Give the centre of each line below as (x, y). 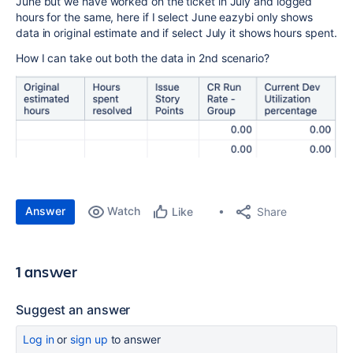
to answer (134, 340)
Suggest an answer (73, 310)
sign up (89, 340)
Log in (39, 340)
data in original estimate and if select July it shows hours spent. (176, 33)
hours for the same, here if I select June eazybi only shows (165, 17)
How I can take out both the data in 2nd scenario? (143, 58)
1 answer (47, 272)
